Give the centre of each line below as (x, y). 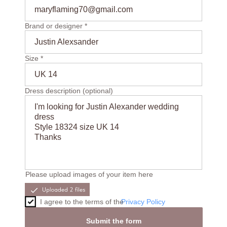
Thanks (48, 137)
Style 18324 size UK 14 (77, 127)
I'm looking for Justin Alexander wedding (106, 107)
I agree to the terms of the (82, 202)
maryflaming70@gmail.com (83, 9)
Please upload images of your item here (89, 174)
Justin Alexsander (66, 42)
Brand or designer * (56, 26)
